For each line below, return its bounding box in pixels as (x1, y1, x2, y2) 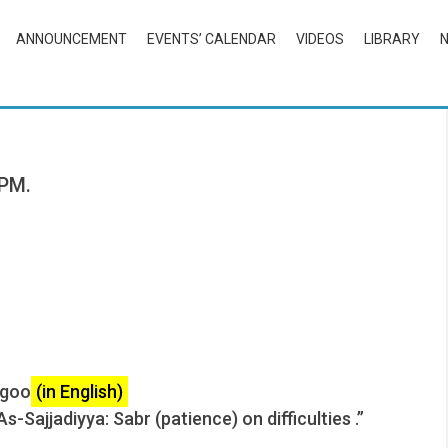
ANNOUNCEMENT (15, 31, 127, 47)
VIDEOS (295, 31, 344, 47)
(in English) (36, 381, 123, 402)
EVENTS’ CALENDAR (146, 31, 276, 47)
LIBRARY (363, 31, 420, 47)
